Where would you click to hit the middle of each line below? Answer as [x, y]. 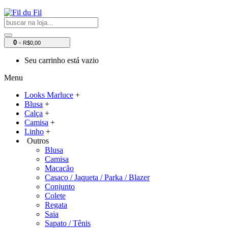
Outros [38, 141]
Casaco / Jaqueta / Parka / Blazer [97, 177]
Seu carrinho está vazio [62, 60]
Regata [56, 205]
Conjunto [60, 187]
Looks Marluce [49, 95]
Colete [55, 196]
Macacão [59, 168]
